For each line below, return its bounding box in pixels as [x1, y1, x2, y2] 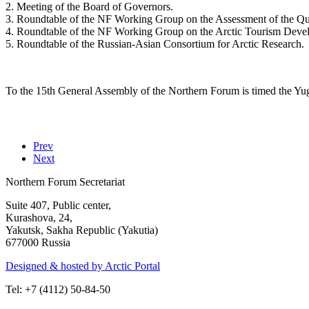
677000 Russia [6, 236, 70, 248]
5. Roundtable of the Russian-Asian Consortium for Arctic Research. [6, 37, 304, 50]
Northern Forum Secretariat [6, 175, 125, 188]
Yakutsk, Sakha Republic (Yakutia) [6, 223, 158, 236]
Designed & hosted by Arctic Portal [6, 259, 160, 272]
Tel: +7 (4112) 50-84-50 [6, 283, 110, 295]
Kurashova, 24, [6, 211, 72, 223]
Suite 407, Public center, [6, 199, 111, 211]
